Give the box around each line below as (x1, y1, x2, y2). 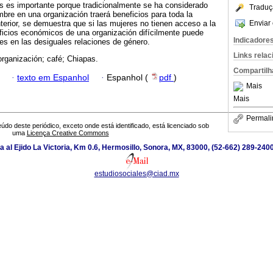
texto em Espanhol (17, 73, 89, 82)
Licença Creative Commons (26, 129, 109, 137)
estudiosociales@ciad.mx (94, 169, 179, 179)
